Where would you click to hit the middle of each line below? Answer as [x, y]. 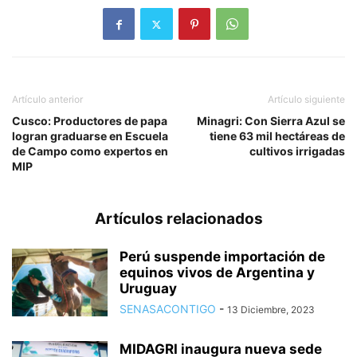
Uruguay [148, 289]
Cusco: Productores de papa [90, 121]
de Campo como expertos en [90, 151]
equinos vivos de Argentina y [217, 273]
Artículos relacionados [178, 219]
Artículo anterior [47, 100]
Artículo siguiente [306, 100]
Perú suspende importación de [222, 257]
